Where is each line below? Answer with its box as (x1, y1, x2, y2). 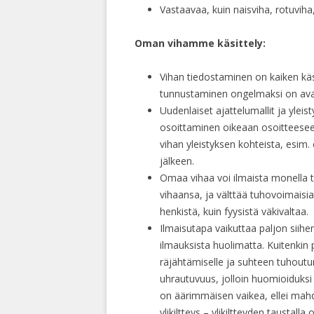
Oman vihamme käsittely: (135, 36, 266, 50)
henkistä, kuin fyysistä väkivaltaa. (160, 205, 308, 219)
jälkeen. (160, 154, 194, 168)
